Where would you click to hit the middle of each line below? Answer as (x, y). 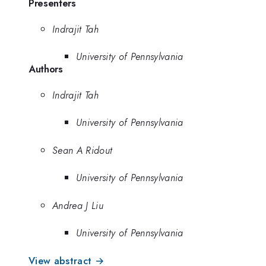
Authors (46, 69)
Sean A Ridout (83, 150)
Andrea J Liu (78, 205)
